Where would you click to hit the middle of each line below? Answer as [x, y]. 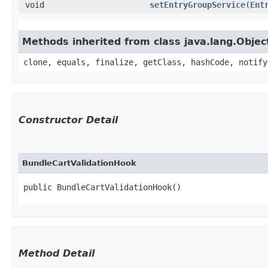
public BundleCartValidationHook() [102, 187]
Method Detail [57, 253]
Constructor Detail [68, 120]
